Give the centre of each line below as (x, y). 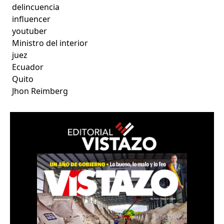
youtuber (30, 31)
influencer (31, 19)
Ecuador (28, 67)
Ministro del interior (50, 43)
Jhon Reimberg (40, 91)
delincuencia (36, 7)
